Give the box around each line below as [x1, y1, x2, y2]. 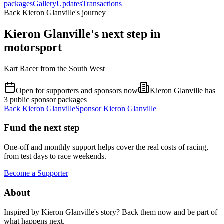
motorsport [4, 40, 62, 54]
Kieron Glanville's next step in [4, 27, 160, 40]
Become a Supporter [4, 169, 68, 178]
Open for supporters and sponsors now [16, 86, 138, 95]
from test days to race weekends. [4, 152, 106, 161]
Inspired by [4, 207, 41, 216]
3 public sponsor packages [4, 95, 87, 104]
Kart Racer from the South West [4, 64, 105, 73]
